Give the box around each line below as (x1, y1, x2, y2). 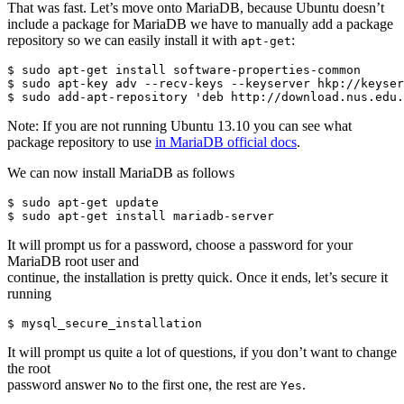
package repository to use (7, 133, 155, 150)
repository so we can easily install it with (7, 32, 241, 48)
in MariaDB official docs (155, 133, 297, 150)
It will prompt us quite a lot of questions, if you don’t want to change (7, 344, 397, 360)
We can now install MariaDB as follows (7, 164, 234, 180)
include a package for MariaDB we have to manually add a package (7, 15, 393, 32)
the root (7, 360, 50, 376)
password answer (7, 376, 109, 392)
